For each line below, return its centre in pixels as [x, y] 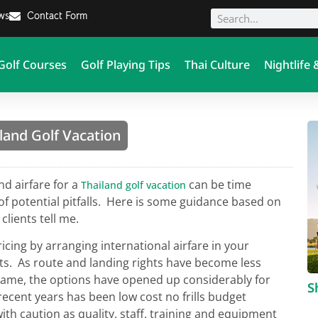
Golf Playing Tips [125, 65]
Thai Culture [217, 65]
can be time [219, 185]
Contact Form [57, 16]
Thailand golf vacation [133, 185]
